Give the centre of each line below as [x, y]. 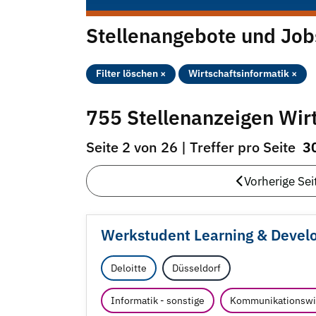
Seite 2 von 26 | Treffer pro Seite [193, 147]
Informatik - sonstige [158, 301]
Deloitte [129, 268]
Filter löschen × [131, 74]
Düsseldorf [196, 268]
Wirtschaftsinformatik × [243, 74]
